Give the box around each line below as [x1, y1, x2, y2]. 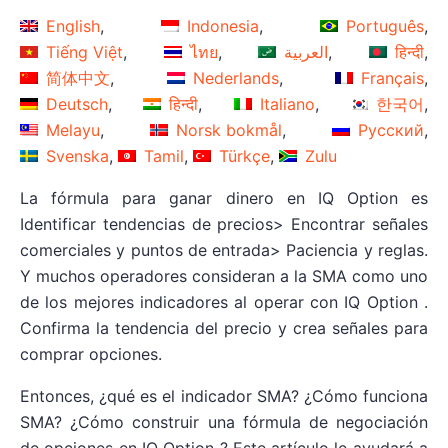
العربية [284, 41, 329, 62]
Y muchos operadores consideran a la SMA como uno [20, 265, 428, 286]
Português [346, 15, 425, 36]
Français [361, 67, 425, 88]
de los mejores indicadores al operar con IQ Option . [20, 291, 428, 312]
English [45, 15, 100, 36]
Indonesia [187, 15, 259, 36]
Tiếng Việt [45, 41, 123, 62]
